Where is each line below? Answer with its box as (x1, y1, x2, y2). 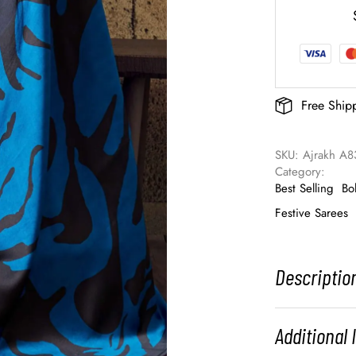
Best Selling (275, 180, 335, 198)
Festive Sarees (275, 204, 349, 222)
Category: (275, 163, 330, 181)
